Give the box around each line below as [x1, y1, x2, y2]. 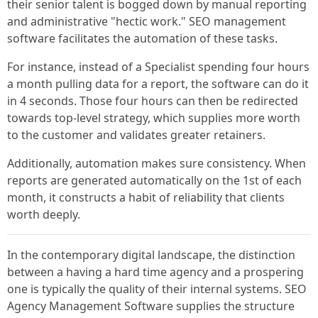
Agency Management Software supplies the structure [7, 298, 295, 314]
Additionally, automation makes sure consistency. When [7, 155, 306, 171]
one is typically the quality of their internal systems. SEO [7, 281, 307, 297]
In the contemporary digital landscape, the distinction [7, 247, 295, 263]
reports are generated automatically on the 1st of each [7, 172, 302, 188]
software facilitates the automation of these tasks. [7, 31, 278, 46]
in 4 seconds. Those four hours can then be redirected [7, 93, 298, 109]
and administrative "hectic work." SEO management [7, 13, 286, 29]
